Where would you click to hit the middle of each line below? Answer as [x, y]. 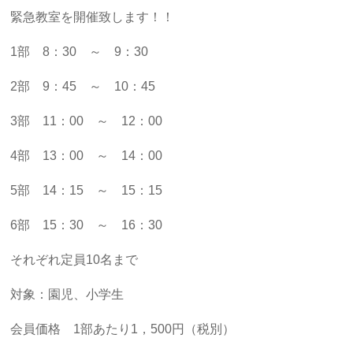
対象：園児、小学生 [67, 294]
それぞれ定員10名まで [74, 260]
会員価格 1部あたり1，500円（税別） [123, 329]
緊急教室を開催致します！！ [93, 17]
